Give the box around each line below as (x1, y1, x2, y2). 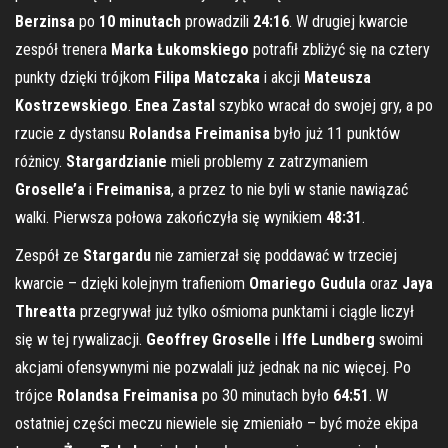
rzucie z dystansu (15, 123, 129, 143)
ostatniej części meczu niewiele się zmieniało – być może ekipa (15, 413, 418, 433)
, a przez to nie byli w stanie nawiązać (171, 179, 408, 199)
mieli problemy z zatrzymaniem (167, 151, 368, 171)
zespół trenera (15, 39, 111, 59)
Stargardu (79, 245, 151, 265)
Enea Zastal (131, 95, 215, 115)
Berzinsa (15, 11, 79, 31)
